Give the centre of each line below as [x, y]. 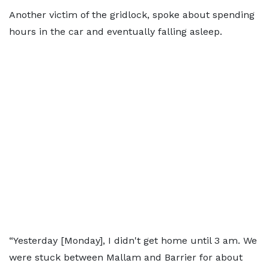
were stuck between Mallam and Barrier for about [126, 257]
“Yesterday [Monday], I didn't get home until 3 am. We [133, 240]
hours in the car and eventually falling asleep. [116, 32]
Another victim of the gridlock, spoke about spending [132, 15]
